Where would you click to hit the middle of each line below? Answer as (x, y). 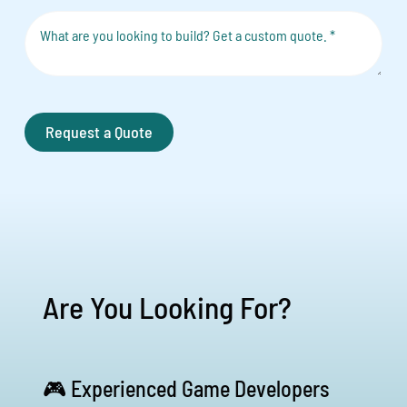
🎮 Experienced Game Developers (185, 389)
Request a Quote (99, 131)
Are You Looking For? (167, 307)
